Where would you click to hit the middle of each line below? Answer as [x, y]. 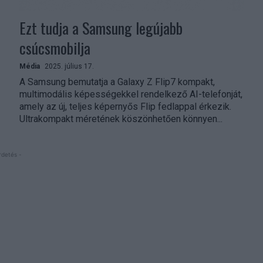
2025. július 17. [70, 66]
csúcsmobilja [55, 48]
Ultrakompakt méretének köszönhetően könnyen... [121, 119]
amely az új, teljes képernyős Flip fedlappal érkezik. [126, 106]
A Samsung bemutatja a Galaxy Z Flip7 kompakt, [117, 82]
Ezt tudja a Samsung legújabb [101, 28]
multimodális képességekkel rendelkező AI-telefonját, [131, 94]
